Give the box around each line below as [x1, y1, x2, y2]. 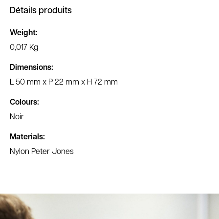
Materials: [10, 133, 45, 141]
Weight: [10, 29, 38, 38]
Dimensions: [10, 64, 53, 72]
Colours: [10, 98, 39, 107]
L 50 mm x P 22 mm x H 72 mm [10, 78, 118, 87]
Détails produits [10, 6, 72, 16]
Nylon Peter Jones [10, 148, 74, 156]
